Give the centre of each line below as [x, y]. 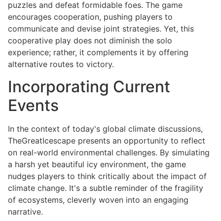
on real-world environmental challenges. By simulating [109, 152]
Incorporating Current [89, 86]
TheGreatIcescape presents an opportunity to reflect [107, 140]
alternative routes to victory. [61, 64]
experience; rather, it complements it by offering [98, 53]
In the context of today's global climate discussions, [105, 129]
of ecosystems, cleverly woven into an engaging [98, 200]
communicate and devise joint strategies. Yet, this [101, 29]
